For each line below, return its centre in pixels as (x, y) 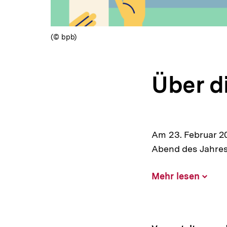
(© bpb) (64, 37)
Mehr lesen (175, 176)
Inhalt (214, 174)
